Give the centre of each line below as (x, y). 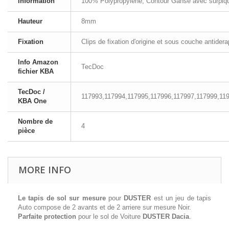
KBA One (32, 101)
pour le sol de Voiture (108, 216)
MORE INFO (45, 170)
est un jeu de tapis (181, 198)
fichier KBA (36, 71)
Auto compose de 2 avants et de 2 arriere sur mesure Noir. (105, 207)
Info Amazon (38, 62)
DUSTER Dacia (165, 216)
